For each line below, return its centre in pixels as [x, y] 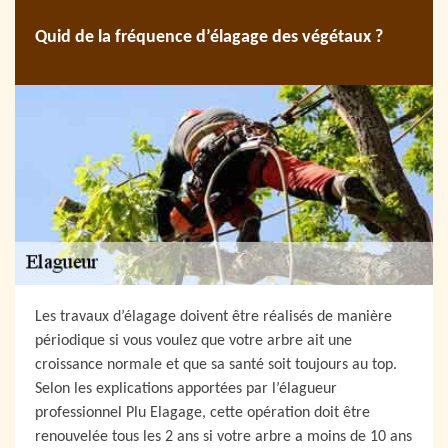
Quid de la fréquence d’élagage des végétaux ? [209, 38]
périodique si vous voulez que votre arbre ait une [193, 341]
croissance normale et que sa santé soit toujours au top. [216, 365]
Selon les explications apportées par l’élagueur [186, 389]
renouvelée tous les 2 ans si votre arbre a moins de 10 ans [223, 437]
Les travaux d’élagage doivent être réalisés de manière [213, 317]
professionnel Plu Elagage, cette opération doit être [202, 413]
